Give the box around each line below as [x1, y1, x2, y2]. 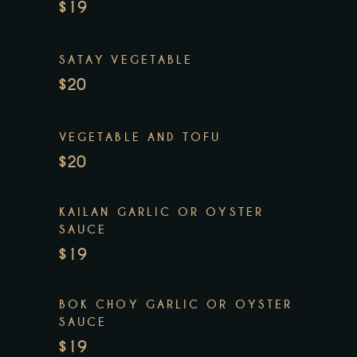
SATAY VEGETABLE [59, 53, 194, 68]
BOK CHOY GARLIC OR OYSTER [59, 297, 292, 312]
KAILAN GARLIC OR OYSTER [59, 205, 264, 220]
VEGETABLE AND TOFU [59, 130, 222, 145]
